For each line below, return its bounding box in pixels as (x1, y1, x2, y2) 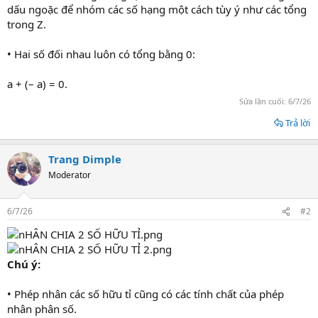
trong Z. (7, 17, 46, 31)
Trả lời (285, 116, 310, 129)
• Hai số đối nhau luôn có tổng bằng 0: (7, 47, 195, 61)
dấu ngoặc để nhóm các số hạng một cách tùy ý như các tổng (7, 2, 307, 16)
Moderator (48, 168, 91, 181)
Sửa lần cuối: (239, 95, 288, 106)
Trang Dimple (48, 151, 121, 166)
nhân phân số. (7, 302, 77, 316)
